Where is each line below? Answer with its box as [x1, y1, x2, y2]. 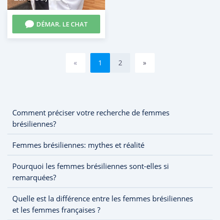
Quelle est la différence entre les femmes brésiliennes [12, 193, 193, 203]
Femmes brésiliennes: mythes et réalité [12, 140, 144, 150]
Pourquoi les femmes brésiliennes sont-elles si [12, 161, 169, 171]
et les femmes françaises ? [12, 205, 100, 215]
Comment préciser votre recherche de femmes [12, 108, 169, 117]
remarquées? [12, 172, 56, 182]
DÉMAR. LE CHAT [36, 20, 87, 28]
